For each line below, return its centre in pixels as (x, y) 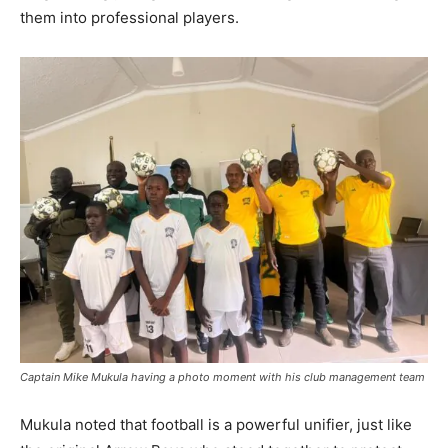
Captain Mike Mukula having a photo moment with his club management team (222, 376)
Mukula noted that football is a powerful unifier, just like (216, 424)
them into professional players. (129, 17)
